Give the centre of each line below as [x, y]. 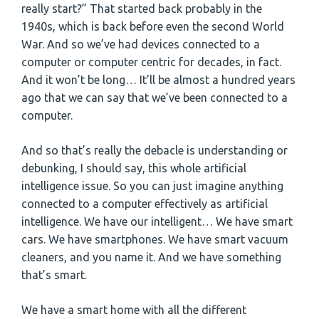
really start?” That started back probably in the [142, 8]
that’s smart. [54, 274]
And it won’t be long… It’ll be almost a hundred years [158, 79]
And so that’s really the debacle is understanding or [155, 150]
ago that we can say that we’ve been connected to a [155, 97]
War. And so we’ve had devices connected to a [141, 44]
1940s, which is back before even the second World [153, 26]
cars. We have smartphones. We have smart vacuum [155, 239]
